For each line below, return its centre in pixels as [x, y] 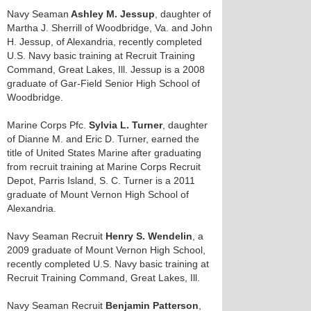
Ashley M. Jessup [112, 14]
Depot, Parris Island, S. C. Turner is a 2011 [101, 180]
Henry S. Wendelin [149, 236]
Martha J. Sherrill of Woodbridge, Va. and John [110, 28]
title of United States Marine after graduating [104, 153]
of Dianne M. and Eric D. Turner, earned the [103, 139]
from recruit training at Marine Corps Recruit [104, 167]
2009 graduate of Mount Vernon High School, [106, 250]
